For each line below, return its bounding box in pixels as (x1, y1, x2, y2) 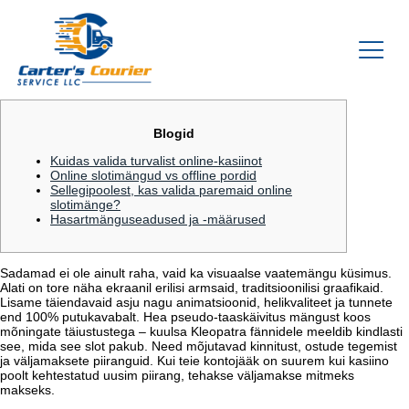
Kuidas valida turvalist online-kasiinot (50, 152, 262, 168)
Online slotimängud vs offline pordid (50, 167, 257, 183)
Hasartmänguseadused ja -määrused (50, 211, 266, 226)
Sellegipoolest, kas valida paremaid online (50, 182, 292, 197)
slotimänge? (50, 196, 121, 212)
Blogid (152, 125, 194, 141)
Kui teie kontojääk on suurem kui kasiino (157, 352, 389, 368)
